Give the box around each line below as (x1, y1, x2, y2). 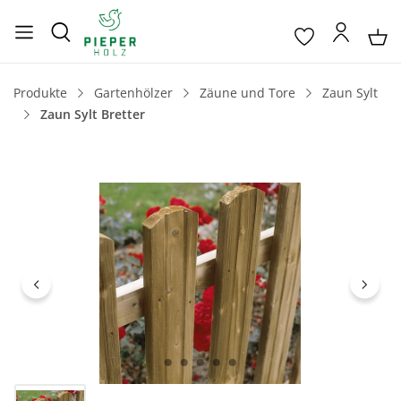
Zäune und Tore (200, 84, 295, 101)
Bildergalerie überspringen (13, 183, 183, 201)
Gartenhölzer (94, 84, 173, 101)
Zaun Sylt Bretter (40, 106, 145, 123)
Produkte (13, 84, 67, 101)
